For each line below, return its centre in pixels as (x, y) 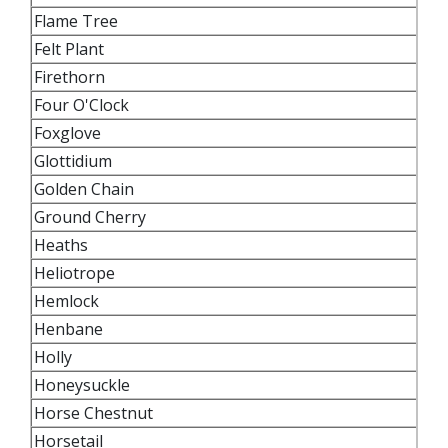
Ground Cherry (92, 216)
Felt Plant (71, 48)
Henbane (68, 328)
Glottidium (73, 160)
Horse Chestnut (97, 412)
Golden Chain (86, 188)
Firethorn (71, 76)
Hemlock (70, 300)
